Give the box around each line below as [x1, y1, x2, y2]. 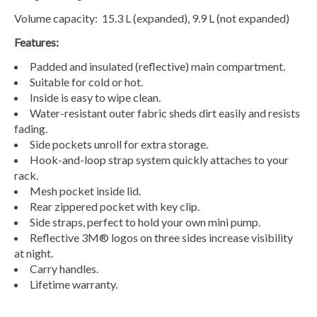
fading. [14, 122, 50, 135]
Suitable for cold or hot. [30, 75, 143, 88]
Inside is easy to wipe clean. [30, 91, 163, 104]
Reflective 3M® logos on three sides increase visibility [30, 231, 293, 244]
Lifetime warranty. [30, 277, 124, 291]
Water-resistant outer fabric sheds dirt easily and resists [30, 106, 300, 120]
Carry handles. [30, 262, 100, 275]
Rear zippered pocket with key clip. [30, 200, 200, 213]
